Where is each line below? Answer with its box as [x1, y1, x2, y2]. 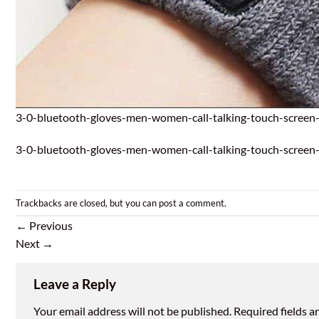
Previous [27, 219, 73, 233]
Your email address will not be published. [33, 303, 231, 318]
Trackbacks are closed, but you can [16, 197, 159, 209]
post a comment [159, 197, 224, 209]
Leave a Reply [33, 276, 119, 293]
